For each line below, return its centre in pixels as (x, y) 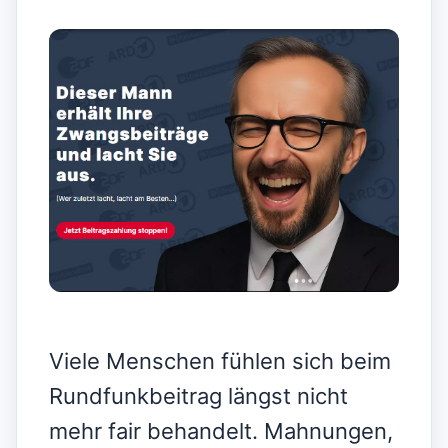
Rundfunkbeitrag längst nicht (198, 395)
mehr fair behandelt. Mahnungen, (221, 430)
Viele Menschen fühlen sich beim (220, 360)
